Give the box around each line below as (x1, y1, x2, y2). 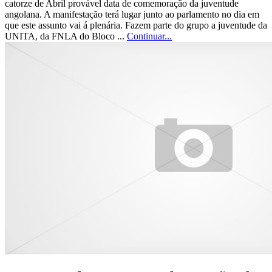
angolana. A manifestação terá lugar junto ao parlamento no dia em (5, 9, 259, 20)
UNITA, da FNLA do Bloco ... (5, 31, 127, 42)
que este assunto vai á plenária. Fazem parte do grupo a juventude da (5, 20, 267, 31)
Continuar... (127, 31, 172, 42)
